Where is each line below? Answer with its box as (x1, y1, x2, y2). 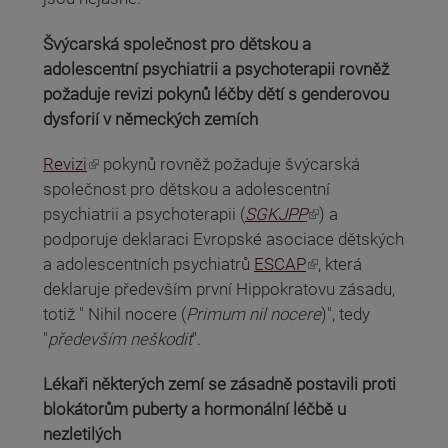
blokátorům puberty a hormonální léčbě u (43, 399, 346, 420)
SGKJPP (245, 204, 307, 224)
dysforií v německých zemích (43, 108, 258, 129)
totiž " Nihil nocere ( (43, 304, 186, 324)
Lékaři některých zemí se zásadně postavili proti (43, 374, 396, 395)
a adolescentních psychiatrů (43, 254, 254, 274)
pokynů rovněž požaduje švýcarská (99, 154, 360, 174)
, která (318, 254, 362, 274)
